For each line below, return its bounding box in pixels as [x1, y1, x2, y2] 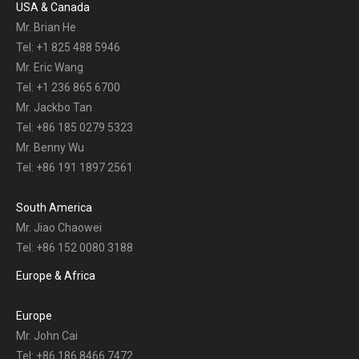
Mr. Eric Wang [16, 60, 83, 74]
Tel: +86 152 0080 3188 [16, 240, 133, 254]
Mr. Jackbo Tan [16, 100, 92, 114]
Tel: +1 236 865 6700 [16, 80, 120, 94]
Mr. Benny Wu [16, 140, 84, 154]
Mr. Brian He [16, 20, 76, 34]
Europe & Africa [16, 268, 95, 282]
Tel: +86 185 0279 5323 [16, 120, 133, 134]
